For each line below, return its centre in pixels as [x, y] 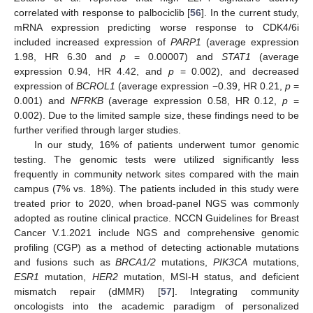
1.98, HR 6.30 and [67, 56]
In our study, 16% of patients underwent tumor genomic [166, 144]
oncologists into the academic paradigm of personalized [156, 306]
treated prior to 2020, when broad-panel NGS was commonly [156, 203]
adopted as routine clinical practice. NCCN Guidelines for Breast [156, 218]
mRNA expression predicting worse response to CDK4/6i [156, 27]
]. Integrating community [235, 291]
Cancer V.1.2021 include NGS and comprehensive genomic [156, 232]
